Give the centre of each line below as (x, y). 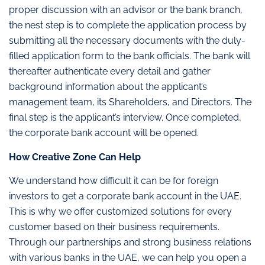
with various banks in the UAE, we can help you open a (128, 257)
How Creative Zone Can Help (75, 157)
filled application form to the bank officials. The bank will (130, 56)
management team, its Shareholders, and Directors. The (130, 102)
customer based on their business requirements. (114, 227)
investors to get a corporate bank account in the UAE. (125, 196)
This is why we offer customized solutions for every (120, 211)
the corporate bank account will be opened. (104, 133)
